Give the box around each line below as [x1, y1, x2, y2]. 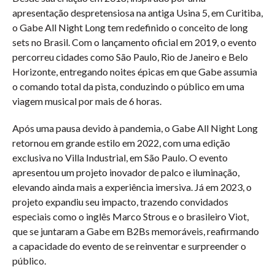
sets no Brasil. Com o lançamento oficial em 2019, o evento [12, 36, 257, 48]
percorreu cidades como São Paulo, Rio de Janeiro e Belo [12, 51, 248, 63]
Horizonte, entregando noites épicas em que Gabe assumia [12, 66, 257, 77]
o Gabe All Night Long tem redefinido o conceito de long [12, 21, 248, 33]
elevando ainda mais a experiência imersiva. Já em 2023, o [12, 181, 252, 193]
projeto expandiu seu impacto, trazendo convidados [12, 196, 228, 207]
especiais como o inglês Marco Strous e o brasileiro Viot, [12, 211, 249, 222]
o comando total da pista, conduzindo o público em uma [12, 80, 244, 92]
